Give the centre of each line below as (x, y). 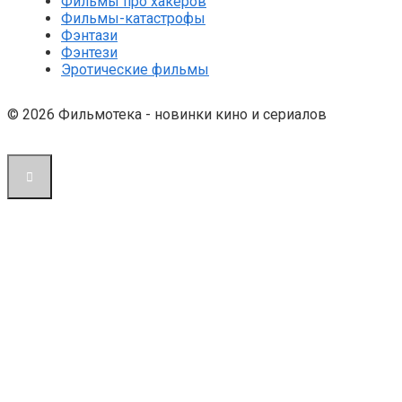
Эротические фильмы (135, 70)
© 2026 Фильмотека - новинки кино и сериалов (167, 115)
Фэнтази (89, 36)
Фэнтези (89, 53)
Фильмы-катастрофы (133, 19)
